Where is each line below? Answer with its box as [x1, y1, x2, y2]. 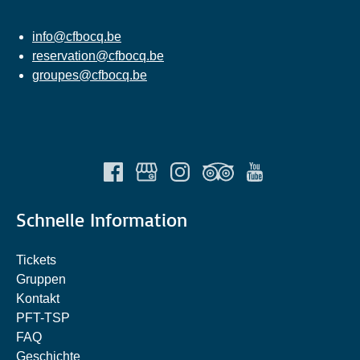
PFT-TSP [16, 310, 70, 325]
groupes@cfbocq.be [32, 67, 147, 82]
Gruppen [16, 272, 66, 286]
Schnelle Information [16, 207, 187, 231]
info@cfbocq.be [32, 29, 121, 43]
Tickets [16, 252, 56, 267]
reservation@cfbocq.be [32, 48, 164, 63]
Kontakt [16, 291, 59, 305]
